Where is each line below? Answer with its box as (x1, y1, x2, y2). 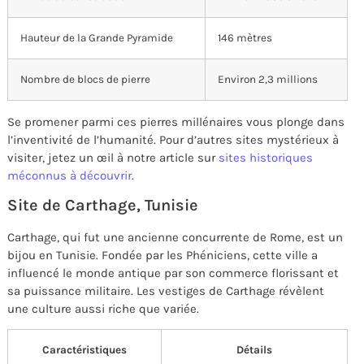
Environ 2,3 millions (218, 72, 318, 85)
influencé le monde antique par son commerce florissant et (7, 265, 339, 280)
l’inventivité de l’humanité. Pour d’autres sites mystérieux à (7, 132, 339, 147)
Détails (236, 344, 272, 357)
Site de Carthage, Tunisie (7, 195, 198, 214)
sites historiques (219, 149, 313, 165)
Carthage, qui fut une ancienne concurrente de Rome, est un (7, 229, 343, 245)
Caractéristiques (42, 344, 127, 357)
